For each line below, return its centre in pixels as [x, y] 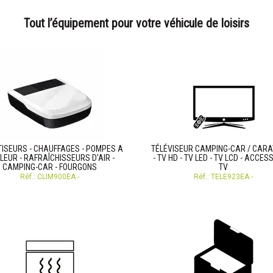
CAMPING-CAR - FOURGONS [50, 167]
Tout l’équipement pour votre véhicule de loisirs [136, 23]
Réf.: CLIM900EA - [50, 177]
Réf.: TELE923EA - [223, 177]
